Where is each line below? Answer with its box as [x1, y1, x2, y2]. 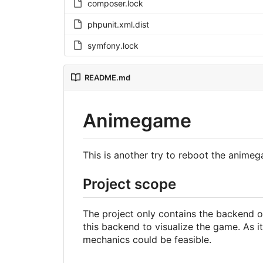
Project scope [82, 175, 176, 193]
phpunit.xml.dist [87, 19, 149, 30]
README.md [84, 73, 130, 83]
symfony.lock [87, 41, 139, 51]
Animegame [82, 109, 191, 133]
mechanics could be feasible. [82, 233, 211, 245]
